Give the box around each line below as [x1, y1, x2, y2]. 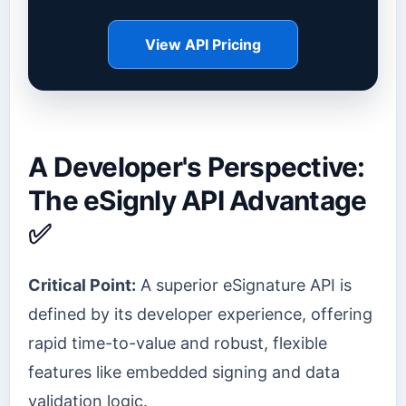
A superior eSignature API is [136, 275, 352, 295]
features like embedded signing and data [28, 362, 340, 382]
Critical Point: [28, 275, 136, 295]
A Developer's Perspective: [28, 150, 365, 183]
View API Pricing [145, 35, 261, 54]
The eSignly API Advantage [28, 183, 367, 217]
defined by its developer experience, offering [28, 304, 372, 324]
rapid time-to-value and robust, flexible [28, 333, 327, 353]
